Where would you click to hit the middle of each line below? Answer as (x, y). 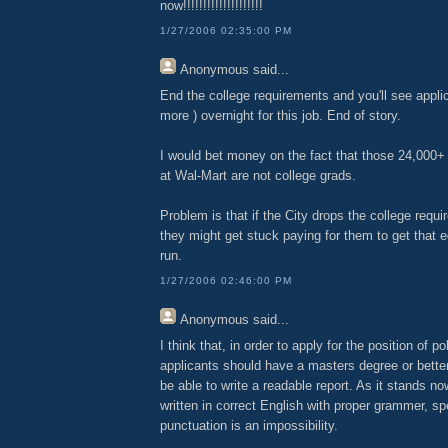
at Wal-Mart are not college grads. (258, 176)
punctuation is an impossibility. (249, 426)
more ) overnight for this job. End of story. (280, 116)
